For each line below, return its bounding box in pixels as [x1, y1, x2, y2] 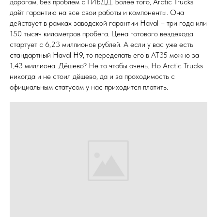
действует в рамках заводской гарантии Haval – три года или [10, 18, 207, 28]
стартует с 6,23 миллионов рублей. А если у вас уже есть [10, 39, 193, 49]
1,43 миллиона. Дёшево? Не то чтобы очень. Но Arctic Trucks [10, 61, 203, 70]
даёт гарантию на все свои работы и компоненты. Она [10, 7, 184, 17]
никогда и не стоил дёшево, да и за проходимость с [10, 71, 175, 81]
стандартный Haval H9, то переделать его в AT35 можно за [10, 50, 199, 60]
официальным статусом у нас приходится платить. [10, 82, 168, 92]
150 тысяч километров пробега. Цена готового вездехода [10, 29, 193, 38]
